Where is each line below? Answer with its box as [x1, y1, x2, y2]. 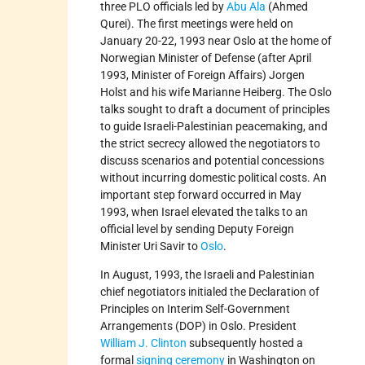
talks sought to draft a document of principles [100, 102, 331, 116]
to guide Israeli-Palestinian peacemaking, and [100, 119, 328, 133]
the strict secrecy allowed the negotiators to [100, 136, 321, 150]
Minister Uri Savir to [100, 239, 201, 253]
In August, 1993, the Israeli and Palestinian [100, 267, 315, 281]
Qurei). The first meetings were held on [100, 16, 294, 30]
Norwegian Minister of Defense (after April [100, 51, 312, 64]
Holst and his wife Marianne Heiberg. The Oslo [100, 85, 332, 99]
